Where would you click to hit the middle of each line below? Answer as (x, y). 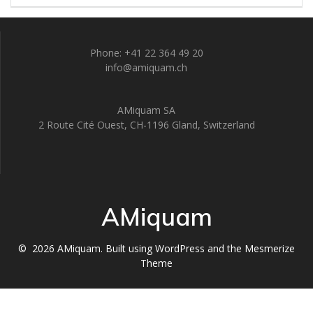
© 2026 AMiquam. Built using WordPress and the (131, 248)
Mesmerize (270, 248)
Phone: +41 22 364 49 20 (146, 52)
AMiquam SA (146, 110)
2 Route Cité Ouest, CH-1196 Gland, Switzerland (146, 124)
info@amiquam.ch (146, 67)
